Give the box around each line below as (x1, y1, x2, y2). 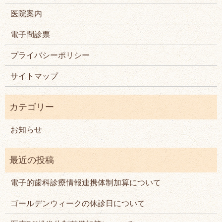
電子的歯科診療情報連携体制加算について (10, 178, 162, 187)
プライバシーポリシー (10, 51, 90, 59)
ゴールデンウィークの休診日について (10, 199, 146, 208)
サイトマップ (10, 71, 58, 80)
